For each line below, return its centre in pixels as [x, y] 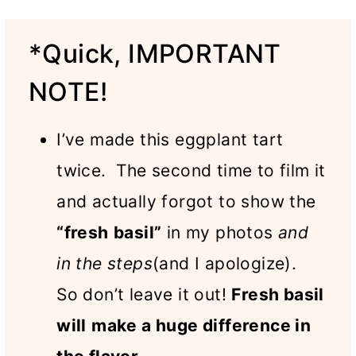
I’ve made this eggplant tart [170, 140]
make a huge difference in [201, 326]
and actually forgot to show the [186, 202]
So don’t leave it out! [141, 295]
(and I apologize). [227, 264]
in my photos [220, 233]
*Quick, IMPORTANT [155, 54]
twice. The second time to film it [191, 171]
